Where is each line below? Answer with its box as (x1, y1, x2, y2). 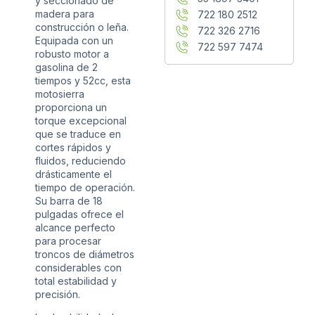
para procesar (35, 234, 101, 247)
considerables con (35, 261, 122, 274)
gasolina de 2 (35, 60, 98, 73)
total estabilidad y (35, 274, 117, 287)
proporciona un (35, 101, 107, 113)
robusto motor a (35, 47, 109, 60)
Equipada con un (35, 34, 113, 46)
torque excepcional (35, 114, 127, 127)
